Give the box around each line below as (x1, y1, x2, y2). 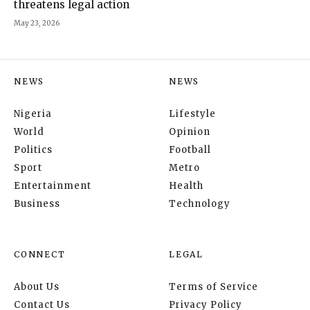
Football (169, 144, 211, 156)
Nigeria (14, 108, 52, 120)
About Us (14, 281, 60, 293)
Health (169, 180, 203, 192)
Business (14, 198, 60, 210)
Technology (169, 198, 230, 210)
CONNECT (14, 249, 66, 260)
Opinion (169, 126, 210, 138)
